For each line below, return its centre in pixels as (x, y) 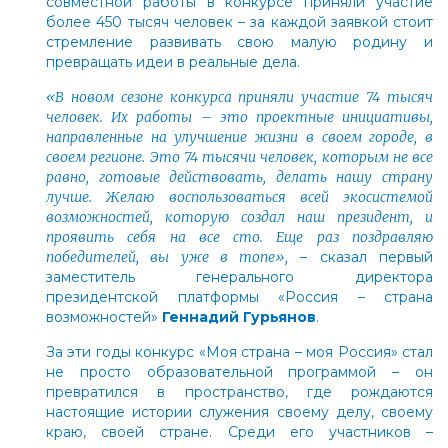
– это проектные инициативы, (316, 116)
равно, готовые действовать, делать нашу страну (239, 176)
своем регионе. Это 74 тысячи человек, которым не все (239, 156)
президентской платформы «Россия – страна (239, 296)
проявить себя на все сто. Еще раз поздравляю (239, 236)
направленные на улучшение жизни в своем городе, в (239, 136)
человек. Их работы (123, 116)
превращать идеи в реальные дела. (173, 61)
